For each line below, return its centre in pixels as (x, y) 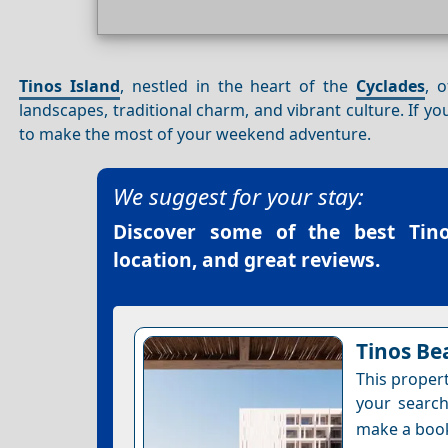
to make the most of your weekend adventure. (195, 133)
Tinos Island (70, 85)
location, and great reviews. (246, 260)
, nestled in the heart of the (238, 85)
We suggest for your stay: (238, 197)
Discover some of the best (261, 232)
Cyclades (390, 85)
